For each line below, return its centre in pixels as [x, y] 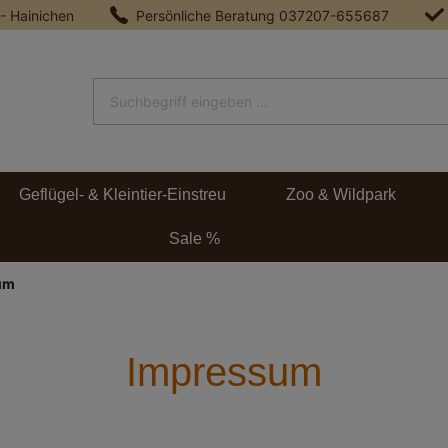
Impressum [224, 371]
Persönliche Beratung [208, 15]
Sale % [194, 239]
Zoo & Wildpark [341, 194]
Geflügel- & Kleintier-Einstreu [122, 194]
